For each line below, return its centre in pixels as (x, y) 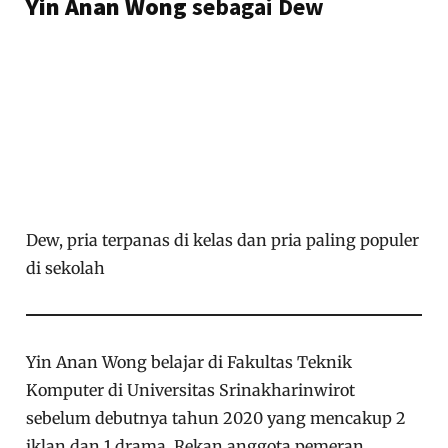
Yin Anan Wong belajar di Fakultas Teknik (189, 362)
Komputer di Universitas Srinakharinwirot (191, 390)
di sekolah (66, 268)
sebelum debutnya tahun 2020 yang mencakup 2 (216, 418)
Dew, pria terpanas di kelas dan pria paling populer (223, 240)
